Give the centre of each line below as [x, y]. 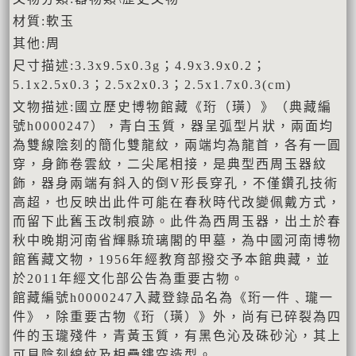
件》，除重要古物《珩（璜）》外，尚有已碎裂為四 [177, 317]
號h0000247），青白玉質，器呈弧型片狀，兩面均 [173, 126]
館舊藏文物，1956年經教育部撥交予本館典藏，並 [172, 260]
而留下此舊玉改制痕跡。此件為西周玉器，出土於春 [177, 222]
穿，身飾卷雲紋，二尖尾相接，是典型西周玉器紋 [170, 164]
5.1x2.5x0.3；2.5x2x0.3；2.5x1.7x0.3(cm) [152, 85]
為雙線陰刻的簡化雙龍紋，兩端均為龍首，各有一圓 [177, 145]
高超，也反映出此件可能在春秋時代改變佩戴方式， [177, 203]
